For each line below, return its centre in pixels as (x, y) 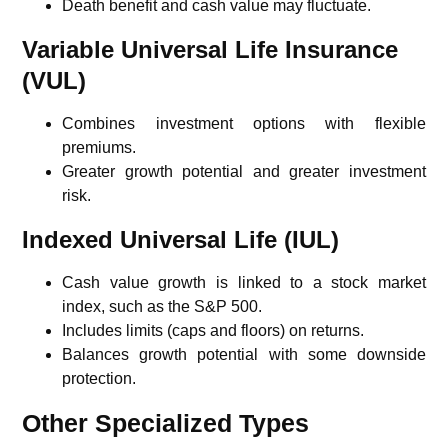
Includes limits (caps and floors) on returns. (213, 330)
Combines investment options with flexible (244, 123)
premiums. (99, 147)
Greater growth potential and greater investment (244, 171)
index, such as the (128, 306)
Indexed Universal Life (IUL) (181, 239)
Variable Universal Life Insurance (210, 49)
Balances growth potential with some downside (244, 354)
